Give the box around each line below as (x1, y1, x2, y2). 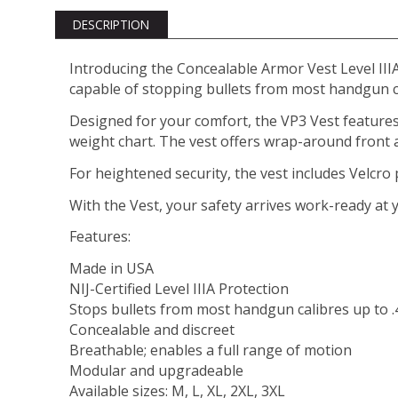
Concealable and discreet (69, 320, 235, 340)
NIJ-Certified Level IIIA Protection (69, 279, 289, 299)
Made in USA (69, 259, 154, 279)
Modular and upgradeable (69, 361, 243, 381)
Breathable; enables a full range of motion (69, 340, 352, 361)
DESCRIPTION (73, 15, 150, 33)
